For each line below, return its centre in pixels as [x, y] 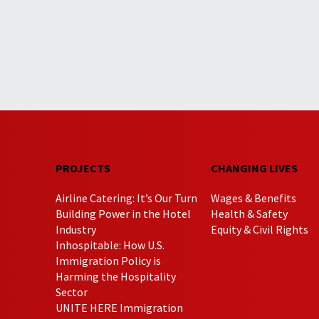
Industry [76, 229]
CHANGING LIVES [254, 168]
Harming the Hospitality [116, 276]
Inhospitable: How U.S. [110, 245]
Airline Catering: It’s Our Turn [127, 198]
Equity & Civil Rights [259, 229]
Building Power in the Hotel [124, 213]
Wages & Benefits [253, 198]
